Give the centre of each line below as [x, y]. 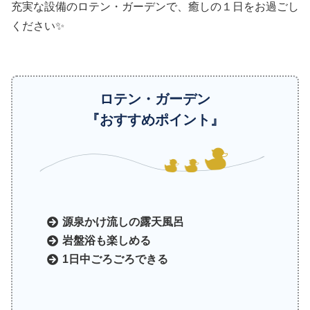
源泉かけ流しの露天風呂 [124, 221]
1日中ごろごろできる [116, 259]
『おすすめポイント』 [155, 120]
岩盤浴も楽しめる [107, 241]
